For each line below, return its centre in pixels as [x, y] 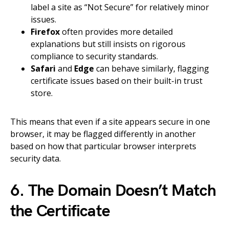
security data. [36, 158]
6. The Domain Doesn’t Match [113, 191]
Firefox [45, 32]
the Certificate [60, 211]
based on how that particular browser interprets [103, 146]
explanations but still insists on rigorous [108, 44]
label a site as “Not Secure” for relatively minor [120, 7]
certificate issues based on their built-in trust [117, 81]
